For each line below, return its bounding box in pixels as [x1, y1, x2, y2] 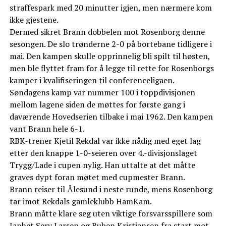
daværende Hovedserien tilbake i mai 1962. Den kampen [9, 111, 213, 123]
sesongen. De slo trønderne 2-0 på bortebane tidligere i [9, 38, 212, 50]
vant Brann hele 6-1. [9, 123, 85, 135]
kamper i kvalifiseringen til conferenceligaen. [9, 75, 175, 86]
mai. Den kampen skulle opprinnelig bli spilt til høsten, [9, 50, 210, 62]
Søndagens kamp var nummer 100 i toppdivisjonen [9, 87, 195, 98]
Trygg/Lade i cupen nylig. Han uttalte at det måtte [9, 159, 195, 171]
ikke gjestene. [9, 14, 59, 26]
